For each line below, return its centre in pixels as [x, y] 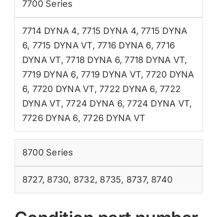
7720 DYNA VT [63, 89]
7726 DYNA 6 [50, 118]
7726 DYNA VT [114, 118]
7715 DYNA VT [62, 45]
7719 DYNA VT [111, 74]
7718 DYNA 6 [93, 60]
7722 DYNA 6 [127, 89]
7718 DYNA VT [155, 60]
